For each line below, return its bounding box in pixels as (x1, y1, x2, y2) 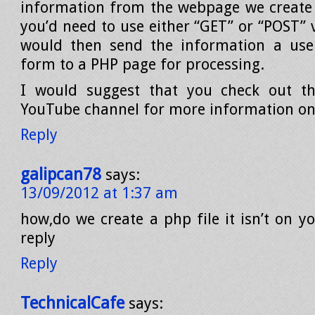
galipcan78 (20, 165, 101, 184)
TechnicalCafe (20, 293, 124, 313)
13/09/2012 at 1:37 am (20, 184, 178, 202)
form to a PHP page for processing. (20, 56, 264, 73)
